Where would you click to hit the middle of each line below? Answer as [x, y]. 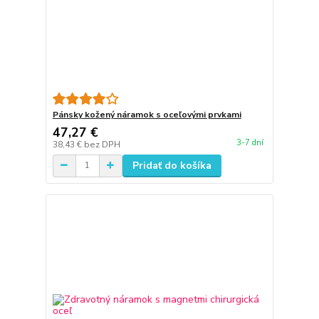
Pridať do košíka [172, 165]
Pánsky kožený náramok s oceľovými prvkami [147, 114]
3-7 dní [250, 142]
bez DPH [102, 144]
